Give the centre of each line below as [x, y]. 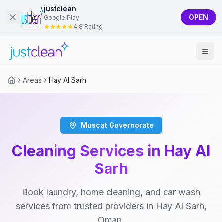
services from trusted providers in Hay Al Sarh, [111, 206]
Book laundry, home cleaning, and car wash [111, 192]
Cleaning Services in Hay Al [111, 151]
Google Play [61, 18]
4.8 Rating [88, 27]
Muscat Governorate [117, 125]
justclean [60, 9]
